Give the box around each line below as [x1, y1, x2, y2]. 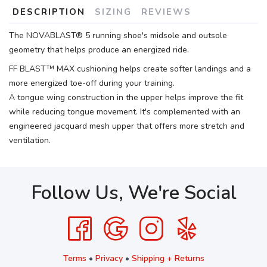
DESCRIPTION [13, 6, 85, 18]
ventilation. [9, 135, 51, 146]
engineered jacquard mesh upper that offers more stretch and [9, 120, 244, 132]
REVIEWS [141, 6, 191, 18]
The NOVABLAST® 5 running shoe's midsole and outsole [9, 30, 227, 41]
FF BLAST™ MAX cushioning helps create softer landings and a [9, 63, 251, 74]
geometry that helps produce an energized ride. [9, 44, 189, 55]
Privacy [95, 253, 123, 264]
